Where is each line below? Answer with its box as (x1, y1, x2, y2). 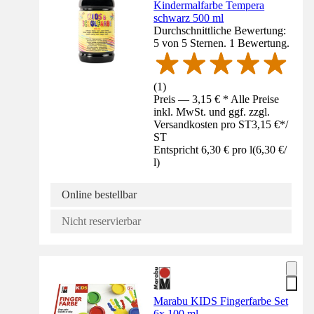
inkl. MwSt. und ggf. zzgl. (153, 106, 271, 118)
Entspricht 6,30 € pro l (153, 144, 253, 156)
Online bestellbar (62, 189, 137, 201)
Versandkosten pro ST (153, 118, 252, 131)
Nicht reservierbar (62, 215, 141, 228)
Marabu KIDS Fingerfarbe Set (153, 295, 289, 308)
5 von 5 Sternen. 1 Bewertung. (153, 36, 290, 49)
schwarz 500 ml (153, 11, 224, 24)
